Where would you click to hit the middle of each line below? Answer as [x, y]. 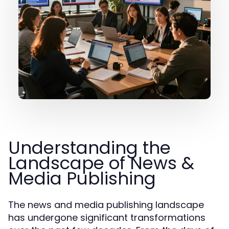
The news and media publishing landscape [106, 205]
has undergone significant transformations [107, 217]
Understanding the [89, 148]
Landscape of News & [101, 163]
